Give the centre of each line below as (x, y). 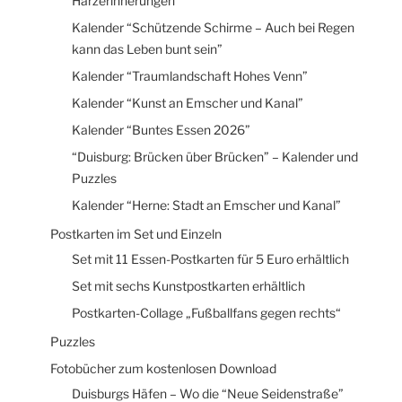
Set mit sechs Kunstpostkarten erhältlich (188, 285)
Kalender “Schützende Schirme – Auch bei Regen (213, 27)
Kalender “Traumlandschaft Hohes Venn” (190, 75)
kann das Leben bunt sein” (147, 48)
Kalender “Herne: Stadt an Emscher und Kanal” (206, 205)
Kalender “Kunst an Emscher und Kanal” (188, 102)
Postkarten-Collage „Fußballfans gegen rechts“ (206, 312)
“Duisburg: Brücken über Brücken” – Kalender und (215, 156)
